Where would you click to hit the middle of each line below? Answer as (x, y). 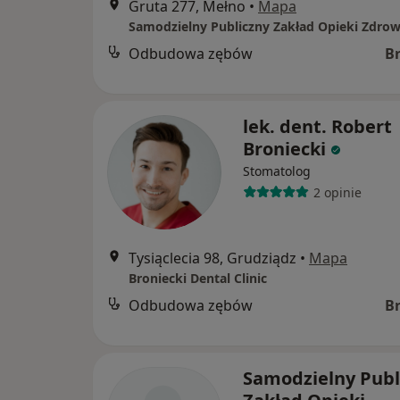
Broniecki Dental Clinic (198, 278)
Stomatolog (277, 171)
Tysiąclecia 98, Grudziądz (212, 258)
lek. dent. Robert (317, 126)
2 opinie (337, 192)
